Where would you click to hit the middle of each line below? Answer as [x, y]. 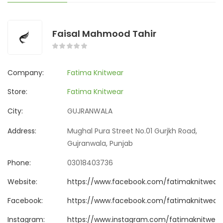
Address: [22, 131]
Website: [22, 181]
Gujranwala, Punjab [100, 143]
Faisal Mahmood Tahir [104, 33]
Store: [17, 91]
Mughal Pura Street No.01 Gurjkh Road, [132, 131]
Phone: [19, 163]
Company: [26, 72]
